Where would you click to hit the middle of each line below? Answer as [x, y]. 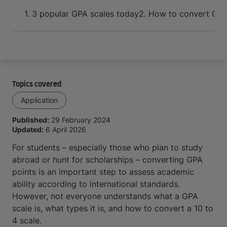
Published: [31, 120]
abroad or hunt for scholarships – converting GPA [107, 160]
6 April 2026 [66, 129]
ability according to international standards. [96, 184]
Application [39, 100]
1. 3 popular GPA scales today [82, 14]
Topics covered [37, 85]
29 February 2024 [81, 120]
